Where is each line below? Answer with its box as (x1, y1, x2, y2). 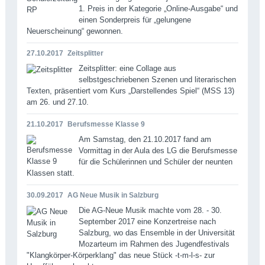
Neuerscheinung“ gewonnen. (26, 26, 123, 35)
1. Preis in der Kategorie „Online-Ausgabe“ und (78, 4, 238, 13)
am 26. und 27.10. (26, 97, 89, 106)
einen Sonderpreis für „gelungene (78, 15, 191, 24)
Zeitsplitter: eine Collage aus (78, 63, 176, 73)
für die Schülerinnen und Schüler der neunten (78, 157, 232, 166)
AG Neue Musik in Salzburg (67, 190, 159, 199)
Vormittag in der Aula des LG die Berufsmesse (78, 146, 237, 155)
